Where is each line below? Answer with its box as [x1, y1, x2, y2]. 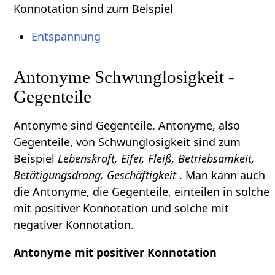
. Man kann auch [179, 167, 266, 182]
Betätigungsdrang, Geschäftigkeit [14, 167, 180, 182]
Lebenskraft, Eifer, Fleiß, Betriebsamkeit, [58, 150, 255, 166]
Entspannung [31, 28, 101, 44]
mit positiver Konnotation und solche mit [14, 200, 230, 215]
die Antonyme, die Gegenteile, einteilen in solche [14, 184, 270, 199]
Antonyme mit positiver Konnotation [14, 244, 217, 260]
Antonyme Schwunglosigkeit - [14, 66, 235, 87]
